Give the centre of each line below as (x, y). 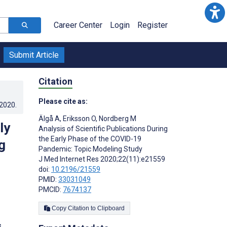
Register (153, 25)
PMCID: (51, 189)
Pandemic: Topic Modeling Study (90, 149)
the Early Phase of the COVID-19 (90, 139)
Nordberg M (117, 118)
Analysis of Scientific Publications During (103, 128)
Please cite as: (63, 101)
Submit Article (34, 55)
